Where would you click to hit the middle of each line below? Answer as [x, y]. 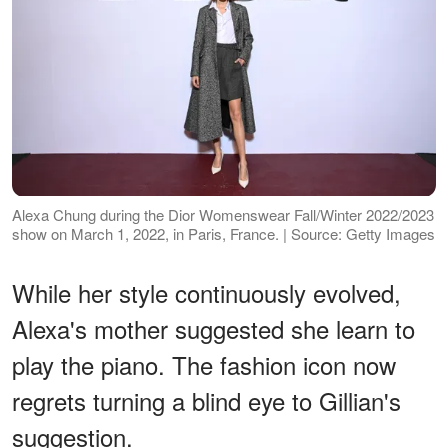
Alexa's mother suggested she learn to [213, 328]
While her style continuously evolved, [206, 292]
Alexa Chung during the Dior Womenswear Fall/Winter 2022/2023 [223, 214]
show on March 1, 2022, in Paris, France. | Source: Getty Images [223, 233]
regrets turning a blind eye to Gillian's [206, 400]
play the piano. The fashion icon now [204, 364]
